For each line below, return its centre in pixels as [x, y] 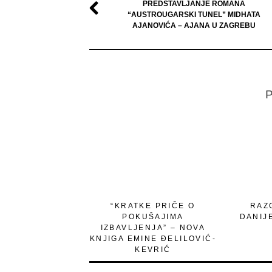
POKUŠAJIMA [153, 216]
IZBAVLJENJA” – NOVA [153, 227]
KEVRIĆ [153, 249]
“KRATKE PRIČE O [153, 206]
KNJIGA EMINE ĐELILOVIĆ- [153, 238]
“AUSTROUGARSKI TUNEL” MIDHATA [194, 14]
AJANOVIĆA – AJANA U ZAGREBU [194, 25]
